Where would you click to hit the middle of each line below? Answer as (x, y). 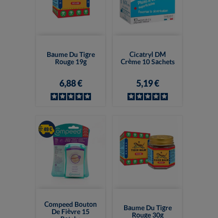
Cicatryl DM (147, 54)
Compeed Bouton (71, 204)
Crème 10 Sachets (147, 62)
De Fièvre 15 (71, 211)
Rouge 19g (71, 62)
